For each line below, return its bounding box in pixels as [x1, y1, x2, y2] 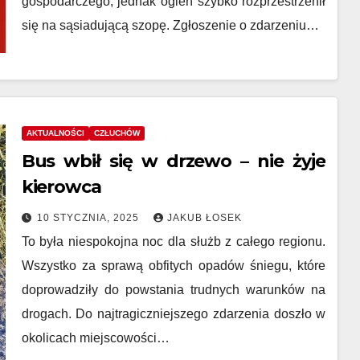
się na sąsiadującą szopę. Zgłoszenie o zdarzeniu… [21, 18, 319, 32]
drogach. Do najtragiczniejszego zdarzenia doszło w [21, 307, 326, 321]
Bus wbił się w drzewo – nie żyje [21, 150, 325, 172]
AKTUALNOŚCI [26, 129, 84, 137]
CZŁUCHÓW [93, 129, 140, 137]
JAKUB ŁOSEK [166, 212, 242, 223]
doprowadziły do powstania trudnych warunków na [21, 283, 326, 297]
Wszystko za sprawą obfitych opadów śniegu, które [21, 259, 326, 272]
